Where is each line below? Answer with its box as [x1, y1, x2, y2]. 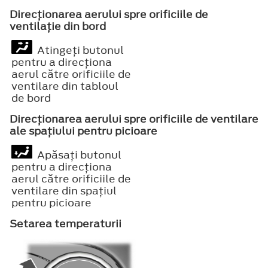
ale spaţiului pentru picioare [10, 123, 157, 138]
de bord [11, 90, 51, 105]
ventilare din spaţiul [11, 183, 117, 198]
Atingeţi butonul [32, 42, 124, 57]
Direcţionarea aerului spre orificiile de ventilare [10, 111, 258, 126]
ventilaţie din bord [10, 19, 106, 33]
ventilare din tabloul [11, 78, 118, 93]
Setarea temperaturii [10, 216, 121, 231]
